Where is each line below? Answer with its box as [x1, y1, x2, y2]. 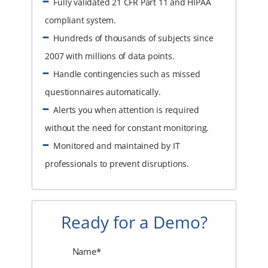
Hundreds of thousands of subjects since [53, 32, 214, 44]
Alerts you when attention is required [53, 103, 199, 115]
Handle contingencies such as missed [53, 68, 200, 80]
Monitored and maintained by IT [53, 139, 180, 151]
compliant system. [45, 14, 116, 26]
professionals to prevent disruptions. [45, 157, 189, 169]
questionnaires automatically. [45, 86, 161, 98]
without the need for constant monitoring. [45, 121, 209, 133]
